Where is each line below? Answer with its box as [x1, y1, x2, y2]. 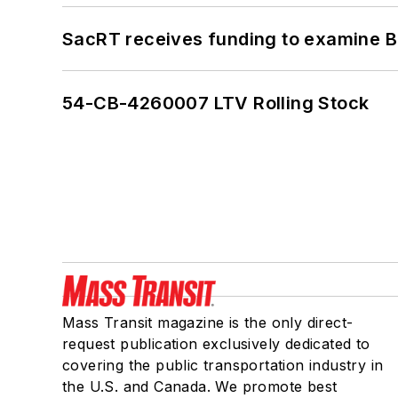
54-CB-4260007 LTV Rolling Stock [62, 92, 370, 114]
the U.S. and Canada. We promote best [62, 377, 338, 395]
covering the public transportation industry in [62, 355, 384, 374]
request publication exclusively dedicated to [62, 334, 370, 353]
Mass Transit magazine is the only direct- [62, 313, 354, 331]
